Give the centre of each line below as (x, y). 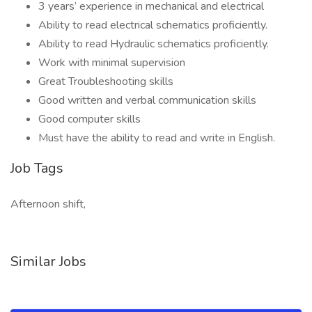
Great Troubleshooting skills (106, 81)
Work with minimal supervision (112, 63)
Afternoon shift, (48, 204)
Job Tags (37, 168)
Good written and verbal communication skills (147, 100)
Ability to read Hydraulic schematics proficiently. (154, 44)
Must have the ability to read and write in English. (157, 138)
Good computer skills (89, 119)
